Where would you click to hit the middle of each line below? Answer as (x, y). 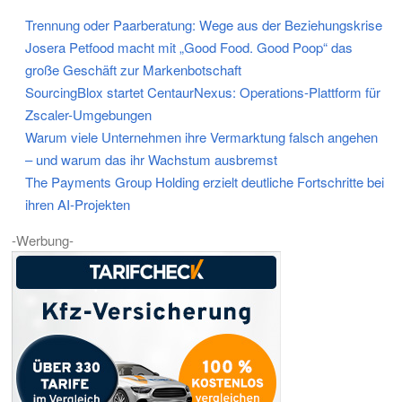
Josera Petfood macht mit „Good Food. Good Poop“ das (189, 47)
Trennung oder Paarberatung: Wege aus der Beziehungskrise (204, 25)
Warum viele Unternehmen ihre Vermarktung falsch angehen (201, 137)
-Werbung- (43, 240)
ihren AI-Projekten (78, 204)
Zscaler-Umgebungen (88, 114)
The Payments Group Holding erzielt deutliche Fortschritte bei (205, 182)
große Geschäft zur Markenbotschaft (133, 70)
